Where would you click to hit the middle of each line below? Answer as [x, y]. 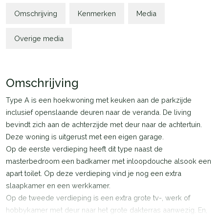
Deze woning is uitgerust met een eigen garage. [85, 137]
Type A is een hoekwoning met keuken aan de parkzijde [99, 100]
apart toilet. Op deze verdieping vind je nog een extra [94, 173]
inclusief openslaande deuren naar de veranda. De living [99, 112]
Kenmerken [97, 13]
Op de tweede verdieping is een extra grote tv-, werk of [98, 198]
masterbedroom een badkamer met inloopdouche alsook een [109, 161]
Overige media [39, 38]
